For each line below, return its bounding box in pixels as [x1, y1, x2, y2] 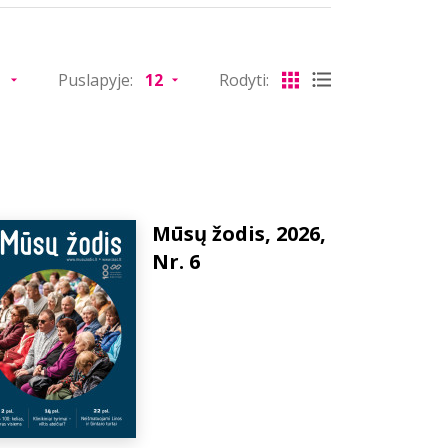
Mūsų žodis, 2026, [152, 220, 326, 247]
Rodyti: [219, 69, 269, 91]
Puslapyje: [58, 69, 133, 91]
